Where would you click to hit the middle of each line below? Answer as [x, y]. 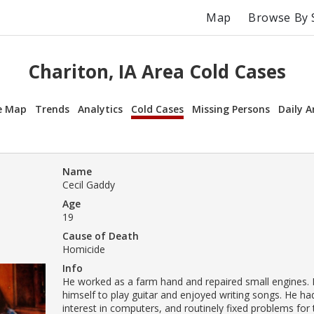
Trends [52, 109]
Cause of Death [101, 235]
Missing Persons [231, 109]
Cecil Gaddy [89, 184]
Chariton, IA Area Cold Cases [157, 72]
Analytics [100, 109]
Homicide [84, 249]
